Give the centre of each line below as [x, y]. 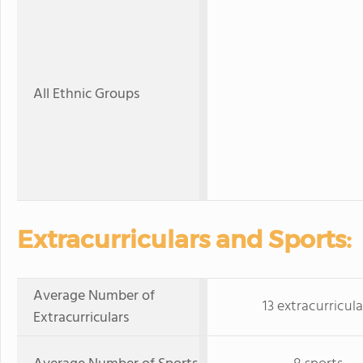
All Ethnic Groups [86, 94]
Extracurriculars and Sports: [184, 239]
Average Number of [94, 296]
